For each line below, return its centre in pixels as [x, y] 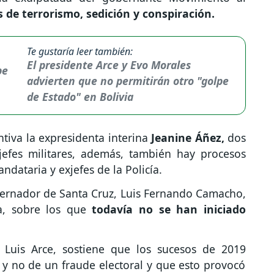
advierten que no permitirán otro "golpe [128, 81]
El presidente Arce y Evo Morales [109, 65]
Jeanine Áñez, [186, 138]
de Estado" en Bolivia [80, 97]
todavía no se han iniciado [166, 209]
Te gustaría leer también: [80, 52]
